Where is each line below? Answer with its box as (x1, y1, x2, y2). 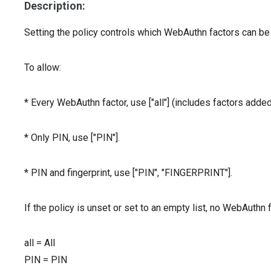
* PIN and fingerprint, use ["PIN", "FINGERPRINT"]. (24, 167, 232, 178)
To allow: (24, 62, 61, 73)
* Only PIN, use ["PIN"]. (24, 132, 120, 143)
